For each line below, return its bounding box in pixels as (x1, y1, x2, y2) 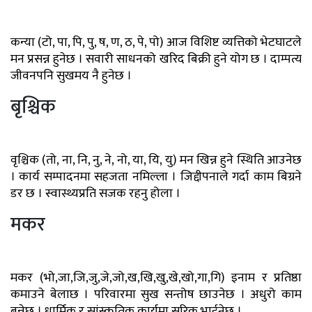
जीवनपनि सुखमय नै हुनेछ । (10, 65, 132, 87)
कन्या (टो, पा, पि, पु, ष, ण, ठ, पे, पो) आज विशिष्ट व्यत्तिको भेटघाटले (10, 32, 302, 54)
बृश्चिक (10, 91, 55, 124)
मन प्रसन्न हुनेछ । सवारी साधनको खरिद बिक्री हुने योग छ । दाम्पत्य (10, 49, 302, 70)
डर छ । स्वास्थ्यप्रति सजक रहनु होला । (10, 183, 180, 205)
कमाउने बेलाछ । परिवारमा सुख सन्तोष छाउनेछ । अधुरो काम (10, 284, 302, 306)
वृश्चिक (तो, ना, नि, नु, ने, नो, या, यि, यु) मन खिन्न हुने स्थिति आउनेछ (10, 150, 302, 171)
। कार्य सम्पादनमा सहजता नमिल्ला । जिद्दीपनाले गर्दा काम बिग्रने (10, 166, 302, 188)
